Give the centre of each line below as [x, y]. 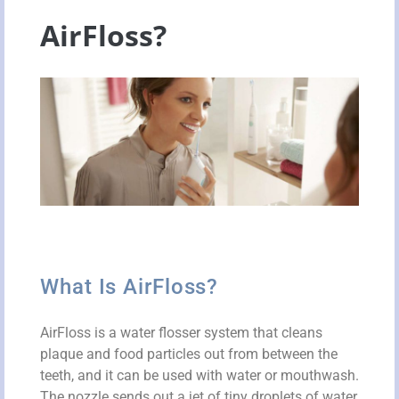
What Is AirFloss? [130, 286]
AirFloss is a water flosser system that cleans [181, 332]
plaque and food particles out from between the [189, 354]
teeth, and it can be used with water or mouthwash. [199, 375]
